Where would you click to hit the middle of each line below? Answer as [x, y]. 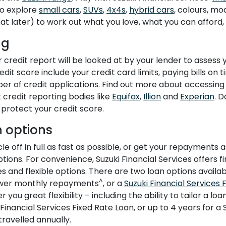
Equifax [126, 97]
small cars [59, 10]
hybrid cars [152, 10]
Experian [197, 97]
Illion [152, 97]
